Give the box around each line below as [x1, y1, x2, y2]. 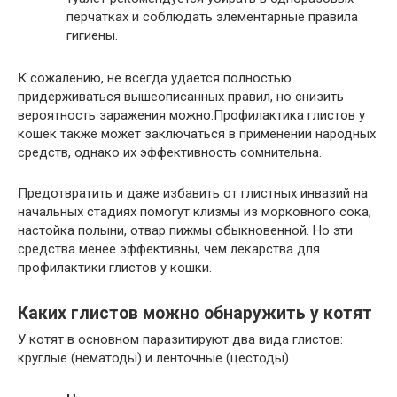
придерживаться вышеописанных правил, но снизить [18, 89, 344, 105]
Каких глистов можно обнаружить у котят [18, 302, 372, 323]
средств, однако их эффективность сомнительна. [18, 144, 322, 161]
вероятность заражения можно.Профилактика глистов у [18, 107, 365, 124]
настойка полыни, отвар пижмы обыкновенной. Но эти [18, 222, 353, 239]
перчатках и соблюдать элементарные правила [66, 9, 358, 26]
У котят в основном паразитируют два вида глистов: [18, 331, 343, 348]
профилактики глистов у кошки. [18, 260, 212, 276]
